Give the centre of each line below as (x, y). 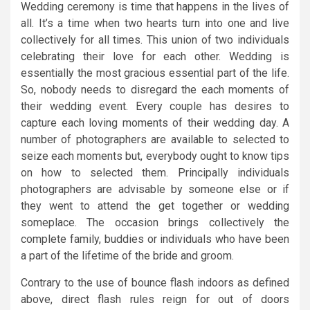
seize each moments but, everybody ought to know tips (155, 156)
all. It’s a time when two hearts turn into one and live (155, 23)
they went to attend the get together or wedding (155, 206)
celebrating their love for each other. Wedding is (155, 56)
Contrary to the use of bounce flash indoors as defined (155, 282)
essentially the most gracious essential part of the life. (155, 73)
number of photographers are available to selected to (155, 139)
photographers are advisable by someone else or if (155, 189)
